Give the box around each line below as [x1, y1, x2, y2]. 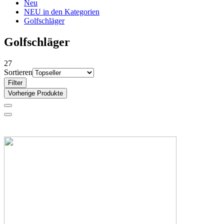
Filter [8, 78, 22, 86]
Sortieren [4, 67, 32, 76]
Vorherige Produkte [8, 89, 63, 97]
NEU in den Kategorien [24, 7, 99, 16]
